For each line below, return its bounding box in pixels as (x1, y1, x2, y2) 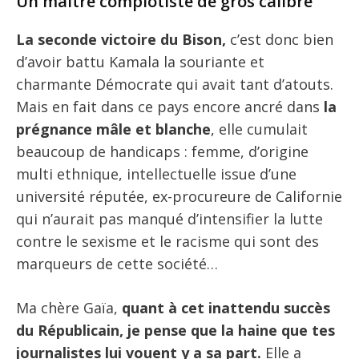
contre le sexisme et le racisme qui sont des (16, 231, 319, 251)
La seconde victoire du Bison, (16, 29, 226, 49)
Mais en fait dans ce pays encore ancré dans (16, 96, 324, 116)
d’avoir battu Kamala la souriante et (16, 51, 264, 71)
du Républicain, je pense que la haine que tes (16, 320, 335, 340)
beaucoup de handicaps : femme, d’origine (16, 141, 309, 161)
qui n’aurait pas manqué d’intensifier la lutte (16, 208, 323, 228)
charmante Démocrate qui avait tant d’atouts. (16, 74, 333, 94)
